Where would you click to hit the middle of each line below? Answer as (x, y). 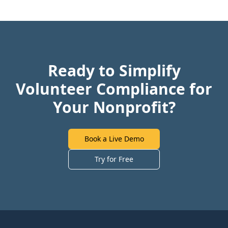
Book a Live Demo (114, 139)
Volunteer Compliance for (114, 89)
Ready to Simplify (114, 70)
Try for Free (114, 159)
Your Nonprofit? (114, 107)
